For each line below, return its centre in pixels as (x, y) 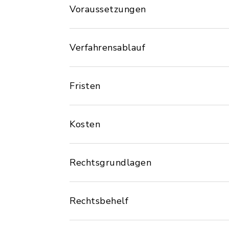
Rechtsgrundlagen (110, 163)
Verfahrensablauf (107, 48)
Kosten (85, 124)
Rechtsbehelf (99, 201)
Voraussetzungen (108, 9)
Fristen (85, 86)
